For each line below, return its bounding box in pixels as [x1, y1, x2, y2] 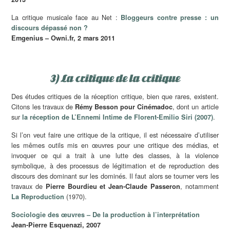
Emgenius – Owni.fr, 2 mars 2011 [11, 33, 116, 43]
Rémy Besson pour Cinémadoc [74, 102, 173, 111]
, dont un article [172, 101, 219, 111]
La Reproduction [11, 191, 65, 201]
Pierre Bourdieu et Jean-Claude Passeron [45, 181, 180, 191]
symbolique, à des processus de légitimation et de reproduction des [11, 160, 219, 170]
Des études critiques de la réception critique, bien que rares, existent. [11, 91, 219, 101]
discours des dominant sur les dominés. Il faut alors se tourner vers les [11, 170, 219, 181]
